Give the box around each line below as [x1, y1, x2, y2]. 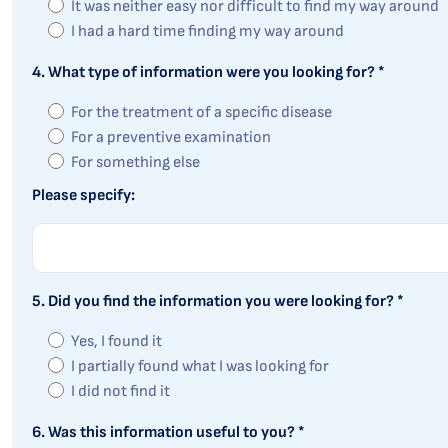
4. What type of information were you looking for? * [32, 63, 385, 82]
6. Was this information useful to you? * [32, 423, 305, 442]
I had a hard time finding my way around [71, 22, 344, 41]
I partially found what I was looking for [71, 357, 329, 376]
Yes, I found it [71, 332, 162, 351]
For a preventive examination [71, 128, 271, 147]
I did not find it [71, 382, 170, 401]
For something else [71, 153, 200, 172]
